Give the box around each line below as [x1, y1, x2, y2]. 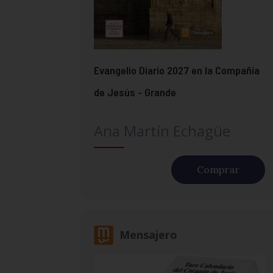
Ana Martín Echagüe [94, 120, 231, 141]
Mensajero [119, 227, 178, 243]
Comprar [196, 163, 239, 175]
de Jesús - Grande [94, 85, 177, 99]
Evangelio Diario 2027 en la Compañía [94, 63, 260, 77]
